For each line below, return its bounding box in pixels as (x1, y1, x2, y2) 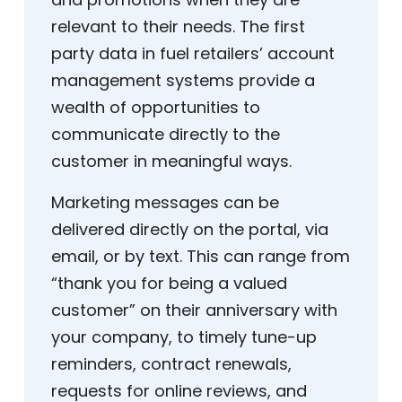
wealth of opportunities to (51, 96, 260, 119)
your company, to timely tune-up (51, 326, 317, 349)
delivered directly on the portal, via (51, 218, 328, 241)
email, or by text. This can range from (51, 245, 350, 268)
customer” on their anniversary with (51, 299, 337, 322)
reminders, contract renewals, (51, 353, 292, 376)
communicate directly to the (51, 123, 280, 146)
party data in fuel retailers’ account (51, 42, 335, 66)
